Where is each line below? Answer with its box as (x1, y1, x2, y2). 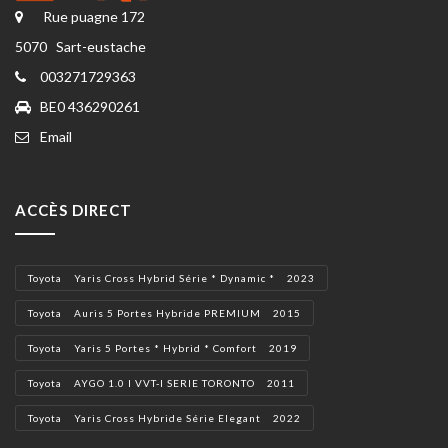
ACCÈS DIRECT (15, 200, 132, 219)
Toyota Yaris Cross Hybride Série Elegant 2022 (28, 411, 301, 424)
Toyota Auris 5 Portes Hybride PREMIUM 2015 (28, 306, 301, 319)
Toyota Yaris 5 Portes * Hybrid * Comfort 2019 (28, 341, 297, 354)
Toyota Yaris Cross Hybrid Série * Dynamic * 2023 (28, 271, 315, 284)
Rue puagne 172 (40, 7, 145, 25)
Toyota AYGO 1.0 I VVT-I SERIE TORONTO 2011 (28, 376, 295, 389)
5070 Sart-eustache (15, 37, 146, 55)
